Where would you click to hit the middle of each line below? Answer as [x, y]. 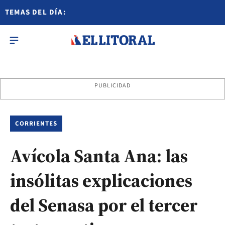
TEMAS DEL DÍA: [36, 12]
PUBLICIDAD [113, 86]
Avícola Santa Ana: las [99, 156]
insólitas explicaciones [101, 181]
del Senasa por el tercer [104, 205]
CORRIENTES [36, 124]
